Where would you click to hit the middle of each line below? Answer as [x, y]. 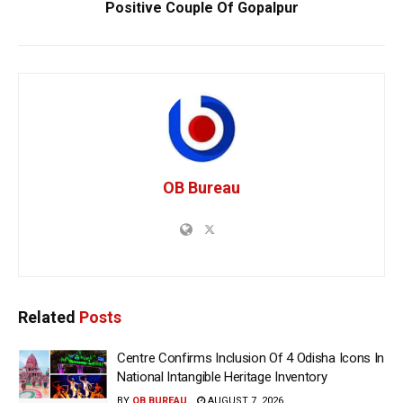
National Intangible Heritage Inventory [222, 376]
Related [47, 317]
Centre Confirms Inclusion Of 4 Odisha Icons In [251, 358]
